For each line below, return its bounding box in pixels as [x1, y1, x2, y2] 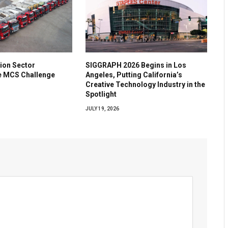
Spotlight [85, 90, 117, 98]
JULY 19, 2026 [85, 105, 120, 111]
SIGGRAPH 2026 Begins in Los [85, 61, 187, 69]
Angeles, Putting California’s [85, 70, 183, 79]
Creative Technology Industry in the [85, 80, 206, 89]
